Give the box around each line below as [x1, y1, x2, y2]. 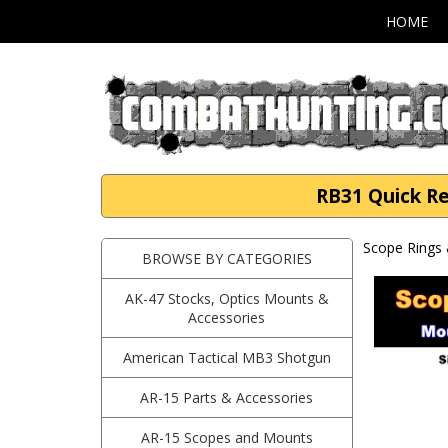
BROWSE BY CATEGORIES [141, 249, 312, 268]
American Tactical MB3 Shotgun [122, 348, 331, 367]
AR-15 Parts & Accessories [140, 388, 314, 407]
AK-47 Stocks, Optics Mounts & [124, 289, 329, 308]
